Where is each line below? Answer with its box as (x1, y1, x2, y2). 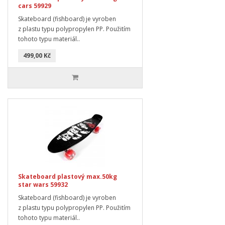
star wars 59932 (18, 180, 68, 189)
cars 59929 (18, 1, 51, 10)
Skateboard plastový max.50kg (18, 172, 117, 181)
